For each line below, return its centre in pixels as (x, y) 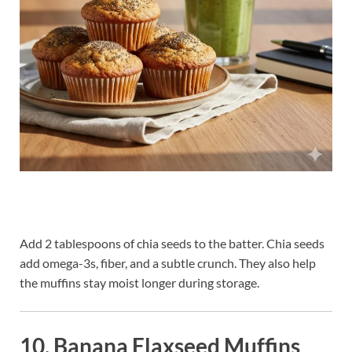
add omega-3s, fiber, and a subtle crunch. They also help (168, 262)
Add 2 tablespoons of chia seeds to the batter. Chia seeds (172, 243)
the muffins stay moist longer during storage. (139, 282)
